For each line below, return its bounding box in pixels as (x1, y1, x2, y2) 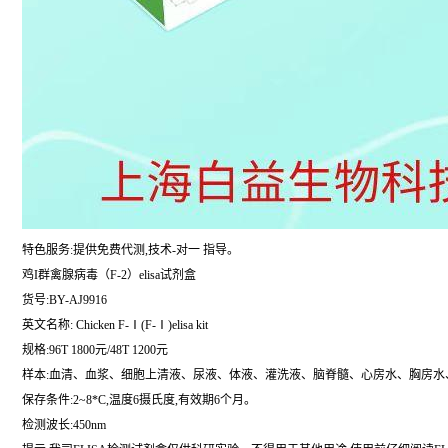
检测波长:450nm (22, 418, 106, 432)
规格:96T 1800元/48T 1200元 (22, 343, 168, 357)
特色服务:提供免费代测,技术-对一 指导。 (22, 243, 239, 257)
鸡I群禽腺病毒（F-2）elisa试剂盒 (22, 268, 196, 282)
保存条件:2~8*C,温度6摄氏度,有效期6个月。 (22, 393, 256, 407)
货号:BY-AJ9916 (22, 293, 107, 307)
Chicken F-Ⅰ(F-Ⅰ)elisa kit (73, 318, 208, 332)
